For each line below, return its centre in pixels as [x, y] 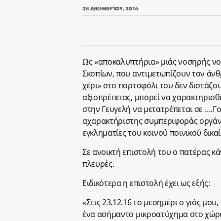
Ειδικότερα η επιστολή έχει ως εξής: [146, 183]
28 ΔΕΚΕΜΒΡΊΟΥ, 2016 [110, 8]
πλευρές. [98, 164]
